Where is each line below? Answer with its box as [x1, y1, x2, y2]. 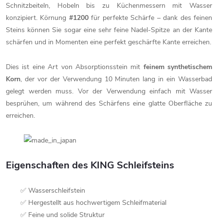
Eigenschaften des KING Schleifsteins [6, 158, 174, 172]
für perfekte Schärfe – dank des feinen [88, 13, 213, 22]
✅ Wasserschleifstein [20, 185, 85, 195]
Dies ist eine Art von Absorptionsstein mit [6, 62, 144, 72]
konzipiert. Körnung [6, 13, 69, 22]
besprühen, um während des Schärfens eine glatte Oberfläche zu [6, 98, 212, 108]
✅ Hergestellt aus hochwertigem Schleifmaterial [20, 198, 166, 207]
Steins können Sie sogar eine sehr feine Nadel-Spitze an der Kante [6, 25, 212, 35]
